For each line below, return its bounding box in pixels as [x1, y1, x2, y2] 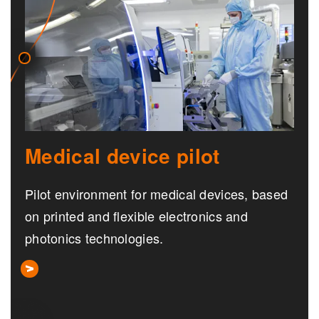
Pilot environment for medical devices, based [25, 184, 288, 203]
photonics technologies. [25, 228, 164, 247]
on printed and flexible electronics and [25, 206, 248, 225]
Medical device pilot [25, 140, 220, 170]
